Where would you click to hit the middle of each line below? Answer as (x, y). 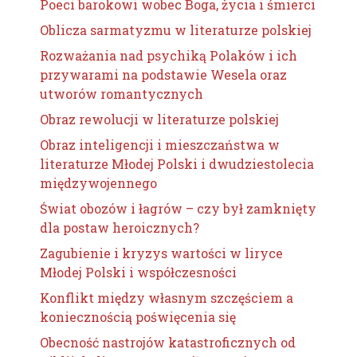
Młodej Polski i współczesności (138, 272)
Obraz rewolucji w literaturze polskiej (159, 119)
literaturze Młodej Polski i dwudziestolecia (177, 164)
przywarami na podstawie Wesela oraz (163, 75)
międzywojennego (98, 183)
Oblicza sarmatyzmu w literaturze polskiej (176, 30)
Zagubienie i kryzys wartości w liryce (161, 253)
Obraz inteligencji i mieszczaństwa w (160, 145)
